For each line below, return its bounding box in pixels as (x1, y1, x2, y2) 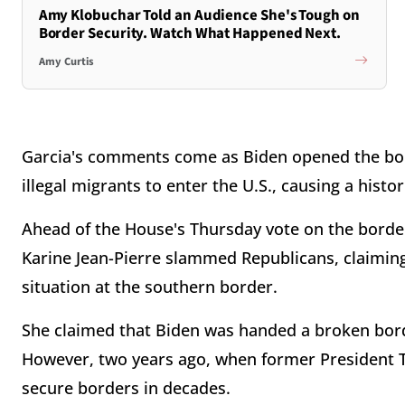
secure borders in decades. (22, 377, 235, 400)
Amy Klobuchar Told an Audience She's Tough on (38, 4, 360, 26)
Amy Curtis (38, 53, 94, 71)
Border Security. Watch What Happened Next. (38, 22, 342, 44)
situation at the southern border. (22, 276, 282, 298)
